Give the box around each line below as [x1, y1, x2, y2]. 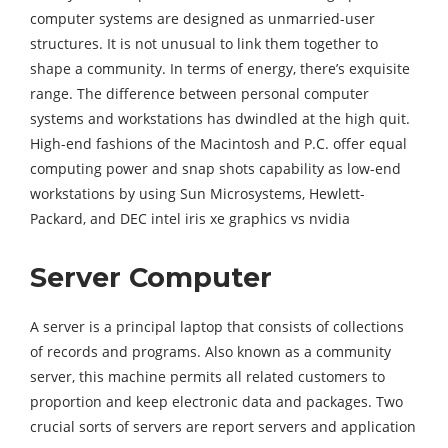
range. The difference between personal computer [30, 84, 369, 104]
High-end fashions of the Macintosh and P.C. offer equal [30, 134, 407, 154]
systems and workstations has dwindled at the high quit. [30, 109, 410, 129]
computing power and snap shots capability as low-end [30, 159, 401, 179]
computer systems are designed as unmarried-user [30, 9, 375, 29]
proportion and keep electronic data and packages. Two [30, 392, 403, 412]
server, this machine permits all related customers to [30, 367, 385, 387]
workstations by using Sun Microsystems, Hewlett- [30, 184, 365, 204]
